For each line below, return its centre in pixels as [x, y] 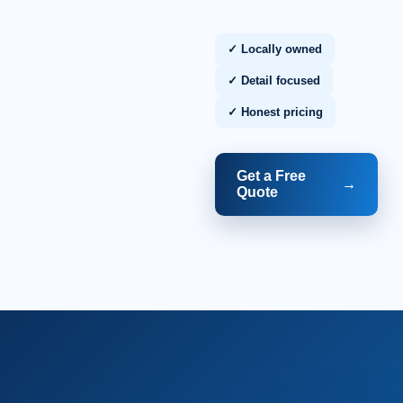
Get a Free [271, 175]
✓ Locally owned [274, 49]
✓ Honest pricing [275, 112]
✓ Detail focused [273, 80]
